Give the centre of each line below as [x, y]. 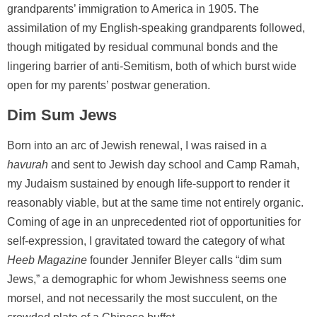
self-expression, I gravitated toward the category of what [146, 241]
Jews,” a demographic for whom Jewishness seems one [147, 279]
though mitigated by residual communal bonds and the [143, 47]
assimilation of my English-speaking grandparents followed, [156, 28]
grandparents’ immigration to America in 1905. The [133, 8]
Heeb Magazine [47, 260]
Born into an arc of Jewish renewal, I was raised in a [137, 145]
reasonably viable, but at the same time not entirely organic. [155, 202]
